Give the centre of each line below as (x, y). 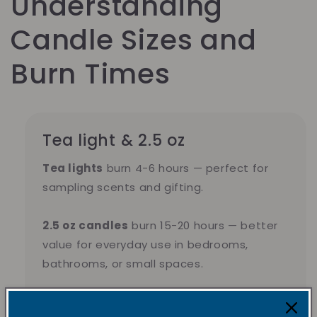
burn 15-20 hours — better (203, 226)
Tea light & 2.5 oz (114, 141)
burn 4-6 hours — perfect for (186, 168)
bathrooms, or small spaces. (123, 264)
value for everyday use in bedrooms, (146, 245)
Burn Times (91, 74)
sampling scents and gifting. (123, 188)
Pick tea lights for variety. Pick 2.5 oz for (155, 302)
